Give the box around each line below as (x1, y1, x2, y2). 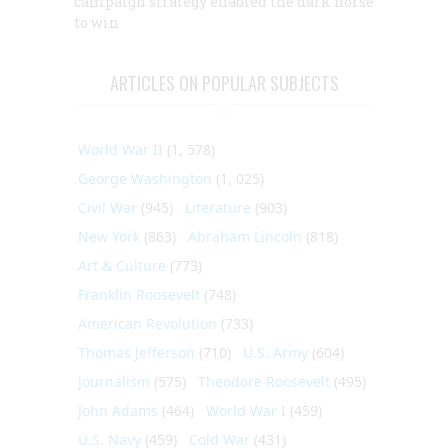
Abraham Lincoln (188, 227, 302, 247)
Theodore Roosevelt (198, 372, 330, 392)
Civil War (78, 198, 137, 218)
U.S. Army (243, 343, 308, 363)
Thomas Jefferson (78, 343, 195, 363)
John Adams (78, 401, 158, 421)
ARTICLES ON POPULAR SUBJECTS (109, 70, 339, 97)
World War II (78, 140, 163, 160)
